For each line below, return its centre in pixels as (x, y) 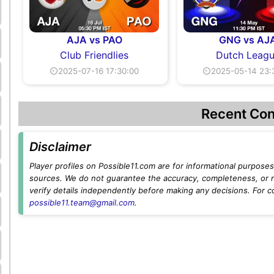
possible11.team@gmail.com (82, 202)
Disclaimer (60, 146)
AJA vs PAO (94, 39)
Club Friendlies (94, 55)
